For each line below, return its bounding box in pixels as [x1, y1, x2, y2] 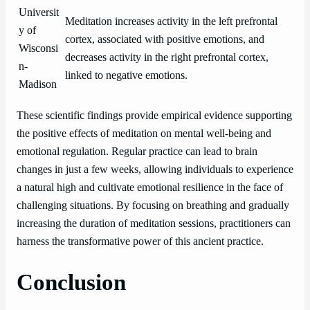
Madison [19, 77, 57, 91]
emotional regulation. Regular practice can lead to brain [17, 145, 257, 158]
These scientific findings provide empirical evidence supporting [17, 109, 292, 122]
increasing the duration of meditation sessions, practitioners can [17, 217, 291, 230]
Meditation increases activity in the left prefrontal [65, 15, 277, 28]
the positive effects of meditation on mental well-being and [17, 127, 271, 140]
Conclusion [17, 269, 126, 295]
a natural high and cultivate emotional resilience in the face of [17, 181, 283, 194]
